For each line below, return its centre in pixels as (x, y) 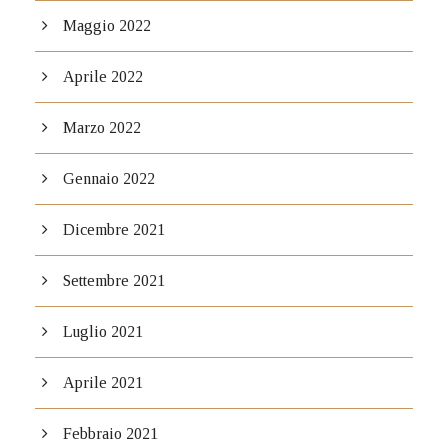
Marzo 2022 (102, 128)
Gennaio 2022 (109, 179)
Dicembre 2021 (114, 230)
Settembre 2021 (114, 281)
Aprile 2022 (103, 77)
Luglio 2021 (103, 332)
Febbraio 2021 (110, 434)
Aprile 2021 (103, 383)
